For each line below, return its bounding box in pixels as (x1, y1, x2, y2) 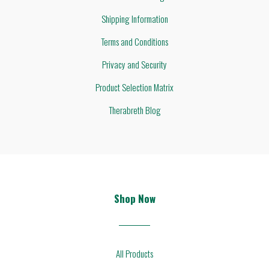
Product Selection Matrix (95, 80, 174, 94)
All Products (116, 247, 153, 261)
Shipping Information (101, 12, 168, 26)
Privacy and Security (102, 58, 167, 71)
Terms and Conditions (101, 35, 168, 49)
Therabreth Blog (108, 103, 161, 117)
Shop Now (113, 191, 156, 207)
